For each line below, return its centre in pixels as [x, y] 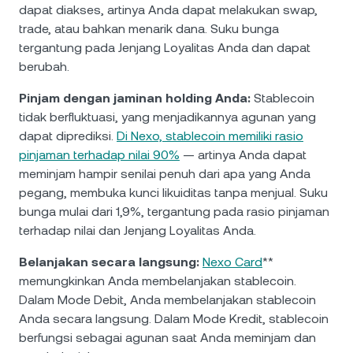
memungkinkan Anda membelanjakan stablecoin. [158, 281]
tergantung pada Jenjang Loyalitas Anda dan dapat [165, 48]
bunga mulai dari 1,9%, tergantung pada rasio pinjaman [174, 212]
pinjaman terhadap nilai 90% [99, 155]
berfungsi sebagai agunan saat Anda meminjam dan [167, 338]
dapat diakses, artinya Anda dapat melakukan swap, [168, 10]
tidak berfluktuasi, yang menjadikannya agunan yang [167, 117]
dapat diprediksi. [68, 136]
